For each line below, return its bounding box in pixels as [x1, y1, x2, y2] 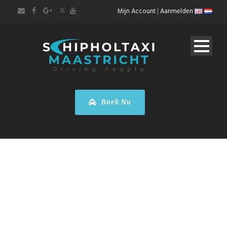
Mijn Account [118, 6, 156, 17]
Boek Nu [99, 97, 131, 106]
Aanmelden [160, 6, 193, 17]
